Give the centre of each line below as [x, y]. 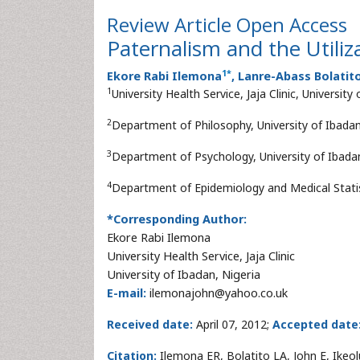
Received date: [150, 324]
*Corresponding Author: [177, 219]
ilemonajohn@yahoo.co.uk [217, 293]
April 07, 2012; [233, 324]
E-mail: [127, 293]
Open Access [292, 25]
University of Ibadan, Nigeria [184, 274]
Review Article [172, 25]
